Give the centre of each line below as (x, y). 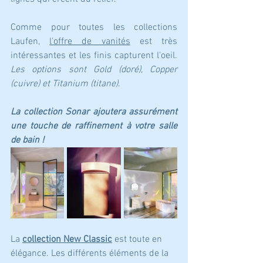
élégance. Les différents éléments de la (91, 254)
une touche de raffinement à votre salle (94, 127)
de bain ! (27, 141)
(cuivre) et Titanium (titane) (64, 84)
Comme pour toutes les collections (94, 28)
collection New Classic (67, 240)
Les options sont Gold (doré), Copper (94, 70)
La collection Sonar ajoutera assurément (94, 112)
